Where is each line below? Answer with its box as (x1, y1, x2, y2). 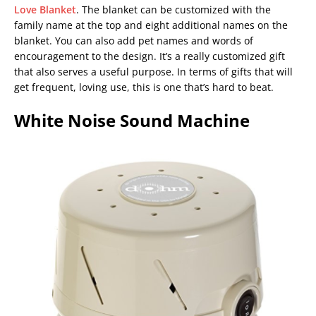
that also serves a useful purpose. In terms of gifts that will (14, 64, 293, 78)
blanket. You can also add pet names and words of (14, 33, 253, 47)
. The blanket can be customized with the (76, 2, 271, 16)
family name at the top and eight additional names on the (14, 18, 288, 32)
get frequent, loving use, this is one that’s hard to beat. (14, 80, 274, 94)
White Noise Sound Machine (14, 108, 250, 132)
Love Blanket (14, 2, 76, 16)
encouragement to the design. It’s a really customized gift (14, 49, 285, 63)
